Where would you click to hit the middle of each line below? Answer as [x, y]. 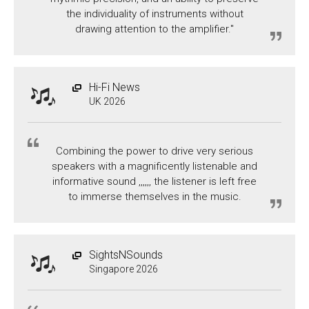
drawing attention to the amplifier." [154, 29]
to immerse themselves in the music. [154, 196]
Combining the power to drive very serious [154, 151]
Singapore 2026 [123, 269]
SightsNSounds [126, 255]
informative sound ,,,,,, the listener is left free [154, 181]
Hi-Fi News [114, 87]
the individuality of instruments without [154, 13]
